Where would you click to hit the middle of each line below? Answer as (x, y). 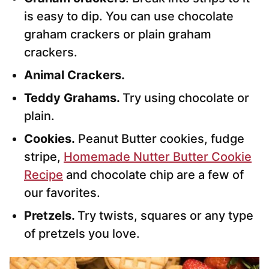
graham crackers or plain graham (118, 35)
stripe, (44, 157)
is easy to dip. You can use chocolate (129, 17)
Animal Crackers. (74, 75)
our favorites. (62, 193)
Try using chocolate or (186, 98)
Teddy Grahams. (73, 98)
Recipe (44, 175)
